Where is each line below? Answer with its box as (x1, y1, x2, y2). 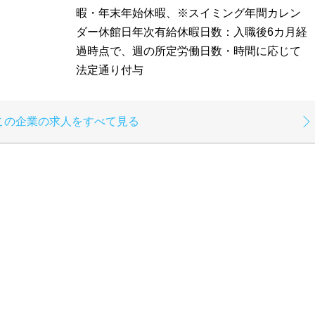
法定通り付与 (76, 64, 143, 77)
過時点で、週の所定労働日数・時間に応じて (76, 45, 301, 58)
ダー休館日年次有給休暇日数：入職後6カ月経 (76, 26, 307, 39)
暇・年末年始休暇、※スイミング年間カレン (76, 7, 301, 20)
